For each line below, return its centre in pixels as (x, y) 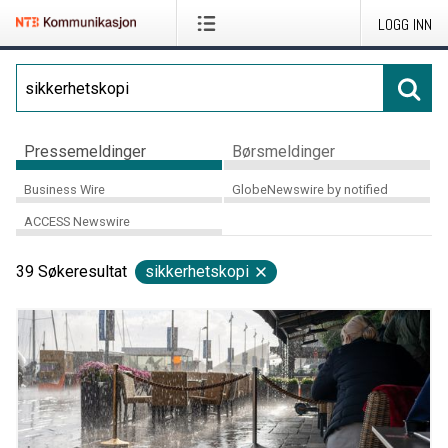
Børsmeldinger (283, 151)
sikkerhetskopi (197, 272)
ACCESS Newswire (77, 222)
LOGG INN (405, 24)
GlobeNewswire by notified (309, 189)
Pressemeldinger (85, 151)
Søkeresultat (82, 272)
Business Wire (64, 189)
